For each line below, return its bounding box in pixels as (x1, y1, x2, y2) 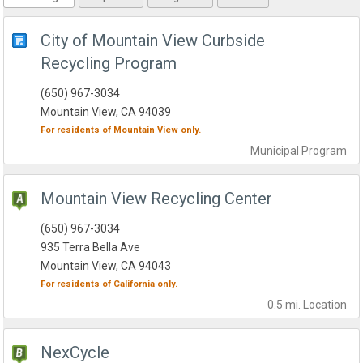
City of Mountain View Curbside (41, 31, 266, 51)
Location (302, 298, 347, 312)
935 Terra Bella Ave (41, 241, 141, 254)
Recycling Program (41, 53, 177, 74)
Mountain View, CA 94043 (41, 259, 172, 273)
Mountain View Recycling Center (41, 189, 273, 209)
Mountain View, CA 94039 (41, 105, 172, 119)
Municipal (250, 144, 299, 158)
